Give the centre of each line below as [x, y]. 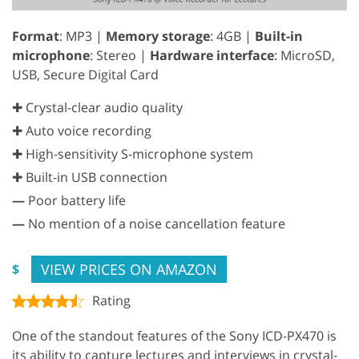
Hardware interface [212, 55]
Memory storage [158, 36]
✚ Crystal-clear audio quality [97, 107]
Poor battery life [75, 200]
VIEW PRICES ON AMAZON [129, 269]
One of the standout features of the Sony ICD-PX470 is [174, 335]
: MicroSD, [305, 55]
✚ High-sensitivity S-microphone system [133, 153]
